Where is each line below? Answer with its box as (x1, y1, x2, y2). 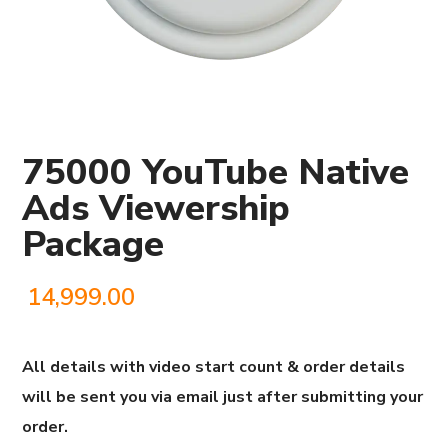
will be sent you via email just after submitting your (22, 386, 424, 409)
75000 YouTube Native (22, 148, 410, 198)
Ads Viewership (22, 184, 291, 234)
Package (22, 220, 165, 270)
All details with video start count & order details (22, 356, 406, 379)
